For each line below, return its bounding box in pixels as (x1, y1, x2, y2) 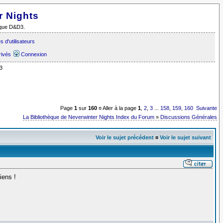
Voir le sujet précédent (95, 134, 154, 140)
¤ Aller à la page (97, 105, 138, 111)
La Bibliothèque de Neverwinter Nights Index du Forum (23, 113, 155, 120)
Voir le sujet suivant (159, 134, 211, 140)
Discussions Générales (160, 113, 218, 120)
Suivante (196, 105, 218, 111)
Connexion (20, 51, 47, 57)
